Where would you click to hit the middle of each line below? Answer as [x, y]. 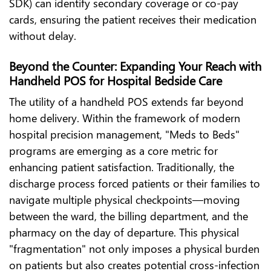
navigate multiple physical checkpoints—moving [125, 200]
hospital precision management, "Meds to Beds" [124, 134]
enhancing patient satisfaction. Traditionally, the [122, 167]
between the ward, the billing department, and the [129, 216]
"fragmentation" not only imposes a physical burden [134, 249]
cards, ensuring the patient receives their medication [133, 19]
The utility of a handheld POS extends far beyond [126, 102]
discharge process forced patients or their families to [135, 183]
